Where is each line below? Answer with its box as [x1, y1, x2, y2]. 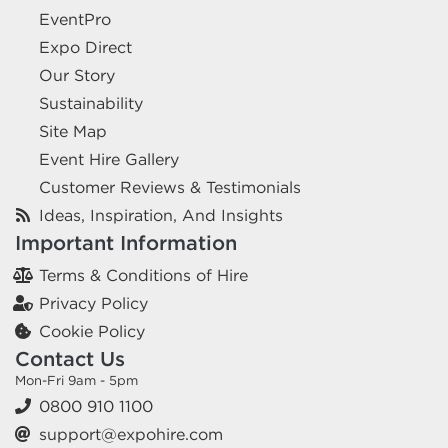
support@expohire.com [39, 424, 223, 445]
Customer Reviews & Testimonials [39, 177, 301, 198]
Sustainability [39, 93, 143, 114]
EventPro [39, 9, 111, 30]
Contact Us [15, 346, 125, 372]
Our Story [39, 65, 115, 86]
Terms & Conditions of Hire [39, 265, 248, 286]
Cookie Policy [39, 321, 145, 342]
